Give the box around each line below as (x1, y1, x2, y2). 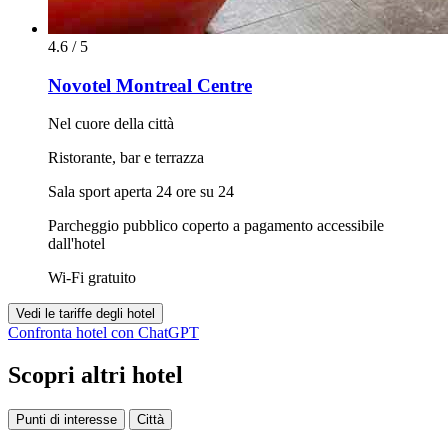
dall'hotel (48, 235, 105, 253)
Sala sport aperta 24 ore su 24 (48, 183, 234, 201)
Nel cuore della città (48, 115, 174, 133)
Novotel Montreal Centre (48, 74, 252, 96)
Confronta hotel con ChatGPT (8, 324, 199, 342)
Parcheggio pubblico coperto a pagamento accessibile (48, 217, 384, 235)
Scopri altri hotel (8, 362, 183, 389)
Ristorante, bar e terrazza (48, 149, 204, 167)
